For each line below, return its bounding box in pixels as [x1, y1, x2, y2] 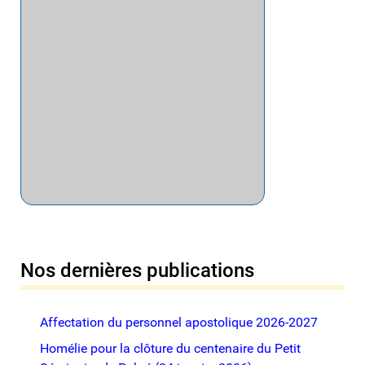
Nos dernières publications [20, 259, 254, 283]
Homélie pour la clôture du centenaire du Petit [40, 341, 301, 357]
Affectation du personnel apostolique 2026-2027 [40, 314, 318, 331]
